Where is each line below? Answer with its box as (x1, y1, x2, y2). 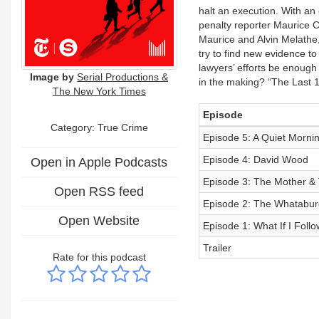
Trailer (202, 242, 231, 253)
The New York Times (52, 85, 146, 97)
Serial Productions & (77, 70, 169, 83)
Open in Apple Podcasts (31, 155, 168, 169)
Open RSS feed (54, 184, 145, 199)
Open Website (58, 213, 140, 228)
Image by (30, 70, 75, 83)
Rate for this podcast (52, 251, 146, 263)
